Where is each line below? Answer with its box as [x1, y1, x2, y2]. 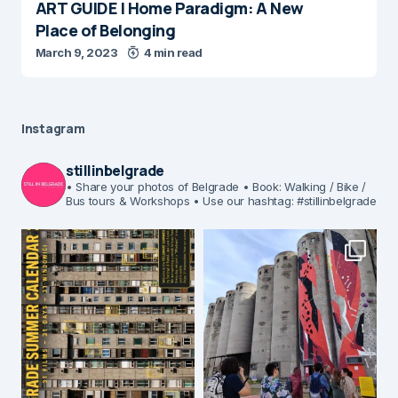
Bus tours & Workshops [66, 194, 190, 208]
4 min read [143, 45, 203, 60]
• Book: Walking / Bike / [239, 179, 367, 194]
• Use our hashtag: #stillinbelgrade [189, 194, 377, 208]
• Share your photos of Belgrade [66, 179, 240, 194]
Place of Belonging [36, 20, 176, 41]
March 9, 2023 [36, 45, 118, 60]
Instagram [21, 120, 85, 137]
